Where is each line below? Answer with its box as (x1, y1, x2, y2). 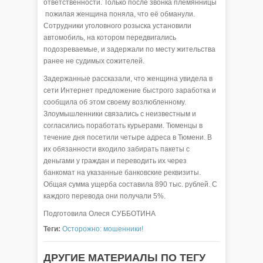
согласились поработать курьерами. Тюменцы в (43, 122, 203, 130)
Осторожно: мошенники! (62, 225, 143, 234)
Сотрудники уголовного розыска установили (43, 22, 191, 31)
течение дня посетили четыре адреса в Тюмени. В (43, 133, 212, 142)
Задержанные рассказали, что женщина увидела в (43, 75, 213, 83)
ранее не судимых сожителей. (43, 57, 144, 66)
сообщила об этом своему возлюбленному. (43, 98, 186, 107)
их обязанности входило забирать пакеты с (43, 145, 190, 154)
